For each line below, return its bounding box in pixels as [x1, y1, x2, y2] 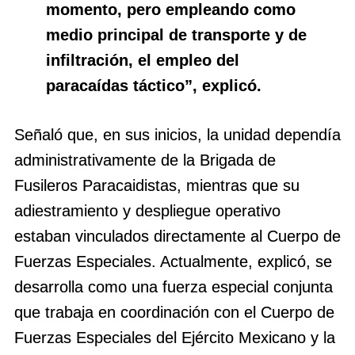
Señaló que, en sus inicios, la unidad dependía [14, 125, 341, 143]
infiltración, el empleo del [46, 51, 239, 69]
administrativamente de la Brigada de [14, 151, 276, 169]
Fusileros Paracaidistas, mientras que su [14, 176, 300, 194]
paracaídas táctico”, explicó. [46, 76, 261, 94]
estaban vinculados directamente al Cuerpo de [14, 227, 341, 245]
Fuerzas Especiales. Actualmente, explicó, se [14, 252, 332, 270]
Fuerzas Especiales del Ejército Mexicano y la [14, 328, 335, 346]
